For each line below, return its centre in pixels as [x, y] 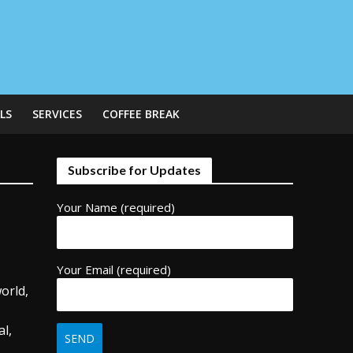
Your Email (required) [114, 269]
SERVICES [57, 114]
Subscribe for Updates [135, 170]
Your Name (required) [116, 207]
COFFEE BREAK [141, 114]
